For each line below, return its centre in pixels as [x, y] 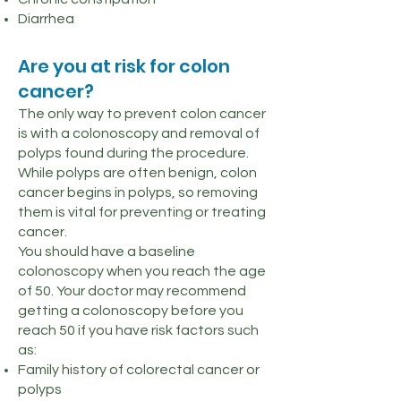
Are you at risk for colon [124, 66]
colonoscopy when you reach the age [142, 271]
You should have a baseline [107, 252]
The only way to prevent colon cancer [142, 114]
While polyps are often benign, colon [137, 173]
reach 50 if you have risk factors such [138, 330]
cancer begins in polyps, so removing [138, 192]
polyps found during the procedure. [133, 153]
